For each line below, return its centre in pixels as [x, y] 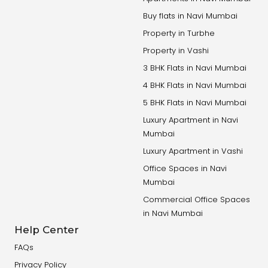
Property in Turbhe [179, 33]
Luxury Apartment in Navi [190, 120]
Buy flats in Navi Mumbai [190, 16]
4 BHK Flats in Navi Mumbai [194, 86]
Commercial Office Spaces [196, 200]
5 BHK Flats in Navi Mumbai [194, 103]
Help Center [46, 230]
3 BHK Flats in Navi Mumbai [194, 68]
